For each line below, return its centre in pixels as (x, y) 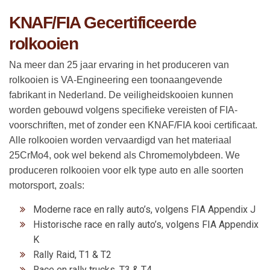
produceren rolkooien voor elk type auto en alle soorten (126, 170)
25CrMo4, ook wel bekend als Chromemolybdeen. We (124, 155)
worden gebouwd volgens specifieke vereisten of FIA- (123, 110)
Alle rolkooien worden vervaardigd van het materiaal (120, 140)
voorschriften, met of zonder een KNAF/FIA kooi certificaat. (133, 125)
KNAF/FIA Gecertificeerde (103, 22)
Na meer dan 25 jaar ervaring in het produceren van (119, 64)
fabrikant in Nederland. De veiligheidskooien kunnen (121, 95)
